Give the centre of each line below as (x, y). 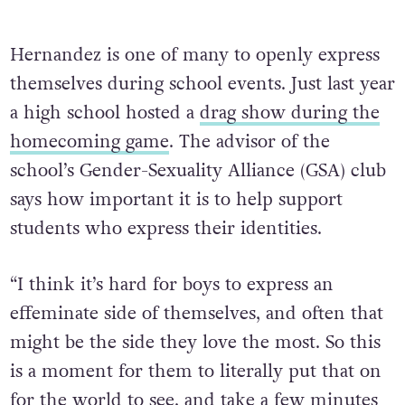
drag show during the (289, 113)
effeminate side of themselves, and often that (196, 313)
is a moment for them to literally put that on (195, 371)
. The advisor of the (249, 141)
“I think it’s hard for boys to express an (171, 284)
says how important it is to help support (176, 199)
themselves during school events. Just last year (202, 84)
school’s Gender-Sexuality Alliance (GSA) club (198, 170)
